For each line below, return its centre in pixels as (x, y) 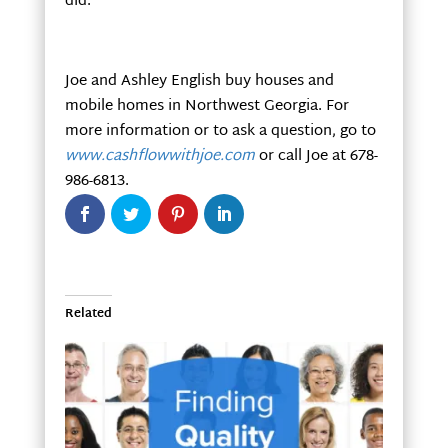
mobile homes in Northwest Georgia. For (206, 107)
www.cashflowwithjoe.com (159, 157)
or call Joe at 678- (316, 157)
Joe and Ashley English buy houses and (199, 82)
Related (88, 313)
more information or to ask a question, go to (220, 132)
